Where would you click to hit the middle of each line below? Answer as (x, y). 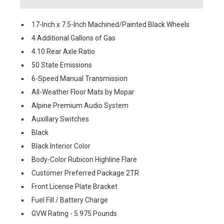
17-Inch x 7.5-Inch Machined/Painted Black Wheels (110, 24)
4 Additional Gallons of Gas (73, 38)
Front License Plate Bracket (74, 186)
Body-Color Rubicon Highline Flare (84, 159)
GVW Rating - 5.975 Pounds (74, 213)
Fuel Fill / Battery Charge (70, 200)
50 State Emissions (62, 65)
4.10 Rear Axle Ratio (63, 51)
